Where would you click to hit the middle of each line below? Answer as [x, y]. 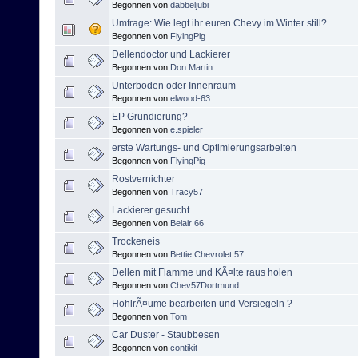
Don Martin [191, 68]
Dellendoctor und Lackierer [171, 55]
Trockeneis [136, 242]
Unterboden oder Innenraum [174, 86]
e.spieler [187, 130]
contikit [184, 348]
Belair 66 [187, 223]
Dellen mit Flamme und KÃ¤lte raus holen [202, 273]
